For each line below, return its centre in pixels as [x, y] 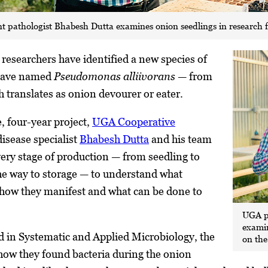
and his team [180, 139]
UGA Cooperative [134, 121]
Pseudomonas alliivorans [115, 76]
